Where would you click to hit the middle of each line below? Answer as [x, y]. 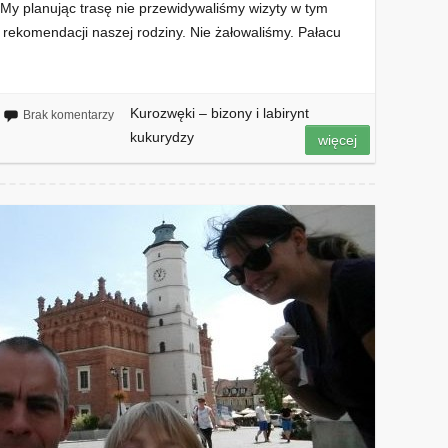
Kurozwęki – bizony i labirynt [219, 112]
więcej [338, 139]
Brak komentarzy [68, 114]
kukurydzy [161, 136]
